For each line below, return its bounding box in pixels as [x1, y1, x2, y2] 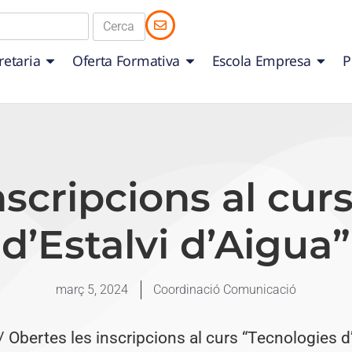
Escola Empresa [211, 51, 311, 71]
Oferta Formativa [71, 51, 181, 71]
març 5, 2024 [56, 282, 128, 298]
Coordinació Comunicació [153, 282, 296, 298]
